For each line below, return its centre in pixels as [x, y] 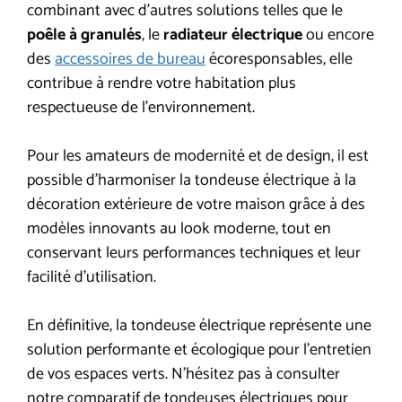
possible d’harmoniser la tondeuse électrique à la [192, 180]
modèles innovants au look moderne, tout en [179, 228]
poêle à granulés [84, 35]
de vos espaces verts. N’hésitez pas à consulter [184, 374]
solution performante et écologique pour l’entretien [199, 350]
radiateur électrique [233, 35]
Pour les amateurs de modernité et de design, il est [198, 156]
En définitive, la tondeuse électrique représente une [199, 325]
